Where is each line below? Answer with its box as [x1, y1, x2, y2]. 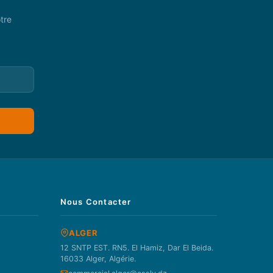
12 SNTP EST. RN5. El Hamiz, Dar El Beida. [60, 243, 213, 252]
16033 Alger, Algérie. [60, 253, 136, 263]
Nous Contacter [60, 196, 132, 207]
